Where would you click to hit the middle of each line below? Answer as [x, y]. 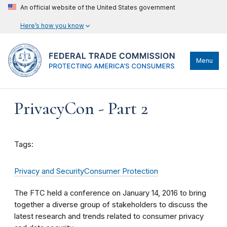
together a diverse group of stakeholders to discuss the [111, 205]
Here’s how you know [52, 26]
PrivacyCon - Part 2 [81, 108]
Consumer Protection [121, 171]
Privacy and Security [49, 171]
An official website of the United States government [98, 7]
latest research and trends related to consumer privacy [109, 216]
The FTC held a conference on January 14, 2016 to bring [110, 193]
